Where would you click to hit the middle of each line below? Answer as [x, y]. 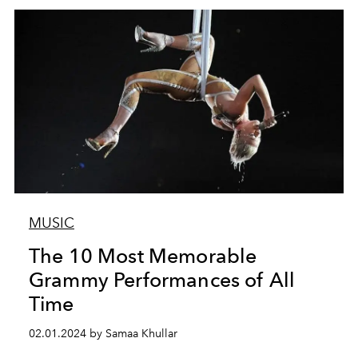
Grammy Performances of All [162, 280]
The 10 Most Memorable [143, 256]
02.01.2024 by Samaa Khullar [103, 334]
